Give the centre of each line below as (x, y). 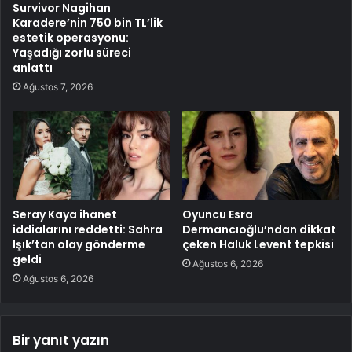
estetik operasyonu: (71, 38)
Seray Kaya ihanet (65, 214)
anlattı (33, 68)
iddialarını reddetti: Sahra (88, 229)
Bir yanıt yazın (61, 340)
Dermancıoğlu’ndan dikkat (259, 229)
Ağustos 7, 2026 (58, 87)
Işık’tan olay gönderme (79, 244)
